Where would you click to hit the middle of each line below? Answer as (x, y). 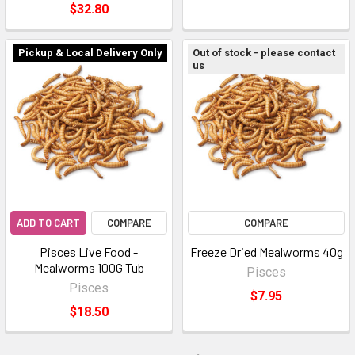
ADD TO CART (48, 223)
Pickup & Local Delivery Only (90, 53)
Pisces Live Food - (89, 252)
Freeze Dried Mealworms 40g (266, 252)
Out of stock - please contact (264, 53)
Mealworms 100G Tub (89, 267)
